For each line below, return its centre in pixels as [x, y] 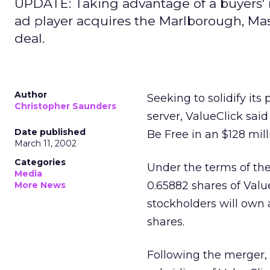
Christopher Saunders [65, 106]
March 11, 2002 [46, 143]
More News [40, 185]
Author [31, 95]
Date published [50, 132]
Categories [40, 162]
